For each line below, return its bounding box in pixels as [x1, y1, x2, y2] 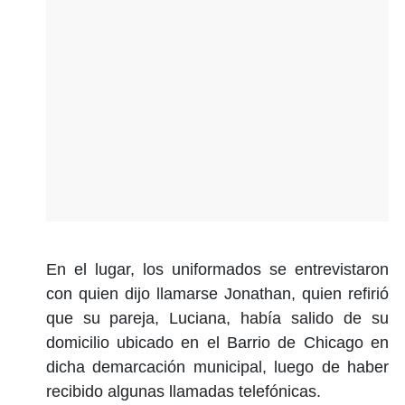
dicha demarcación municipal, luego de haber [45, 357, 389, 376]
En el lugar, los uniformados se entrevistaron [45, 259, 389, 278]
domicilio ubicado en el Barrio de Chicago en [45, 333, 389, 352]
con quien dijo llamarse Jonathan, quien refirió [45, 284, 389, 303]
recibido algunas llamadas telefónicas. [45, 381, 325, 400]
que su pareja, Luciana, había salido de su [45, 308, 389, 327]
